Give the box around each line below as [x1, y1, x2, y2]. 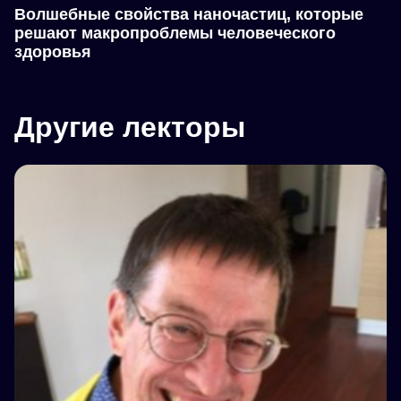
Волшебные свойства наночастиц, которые [14, 5, 363, 24]
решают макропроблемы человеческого [14, 24, 336, 43]
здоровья [14, 43, 91, 62]
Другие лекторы [14, 111, 245, 144]
